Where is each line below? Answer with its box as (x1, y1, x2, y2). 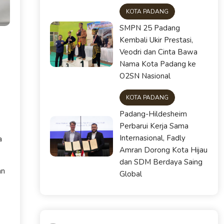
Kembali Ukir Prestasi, (119, 35, 193, 45)
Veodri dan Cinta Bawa (119, 47, 197, 57)
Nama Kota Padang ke (119, 59, 196, 69)
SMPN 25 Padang (119, 23, 180, 33)
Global (119, 169, 142, 179)
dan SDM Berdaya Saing (119, 157, 202, 167)
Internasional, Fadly (119, 133, 185, 143)
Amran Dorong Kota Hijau (119, 145, 207, 155)
